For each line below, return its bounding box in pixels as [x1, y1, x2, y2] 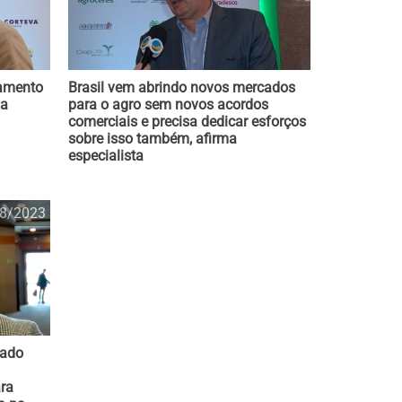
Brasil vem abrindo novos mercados [68, 79, 295, 96]
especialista [68, 147, 144, 164]
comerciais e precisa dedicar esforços [68, 113, 306, 130]
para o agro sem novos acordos [68, 96, 268, 113]
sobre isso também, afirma [68, 130, 237, 147]
